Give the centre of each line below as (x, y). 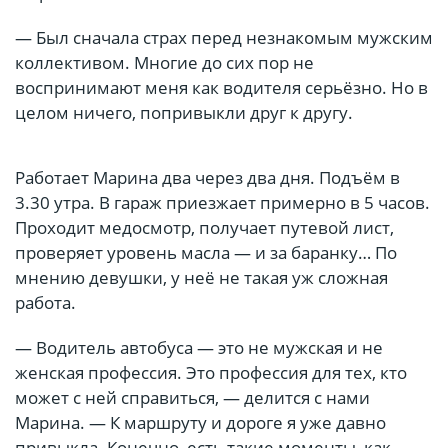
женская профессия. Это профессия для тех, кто (211, 373)
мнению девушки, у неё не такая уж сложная (201, 278)
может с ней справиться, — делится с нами (192, 398)
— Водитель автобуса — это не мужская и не (199, 348)
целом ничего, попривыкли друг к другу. (184, 113)
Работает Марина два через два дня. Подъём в (207, 178)
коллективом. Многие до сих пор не (164, 63)
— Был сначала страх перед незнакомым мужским (224, 38)
